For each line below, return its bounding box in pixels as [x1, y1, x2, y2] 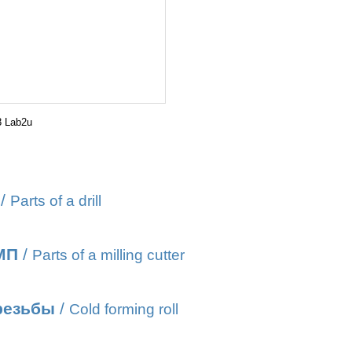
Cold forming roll [69, 301, 178, 317]
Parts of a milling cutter [32, 247, 185, 263]
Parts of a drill [10, 192, 101, 209]
